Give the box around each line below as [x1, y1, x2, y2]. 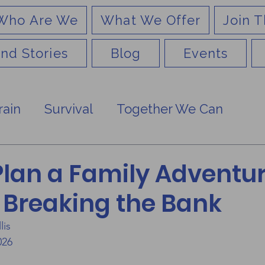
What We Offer [101, 12, 201, 28]
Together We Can [117, 101, 223, 117]
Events [183, 46, 228, 61]
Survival [44, 101, 93, 117]
